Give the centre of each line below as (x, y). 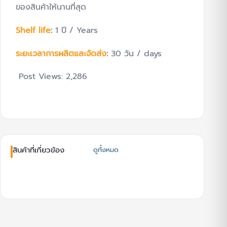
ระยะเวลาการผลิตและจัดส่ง (61, 53)
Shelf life (33, 30)
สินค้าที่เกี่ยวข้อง (39, 150)
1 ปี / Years (77, 30)
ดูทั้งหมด (106, 149)
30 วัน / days (136, 53)
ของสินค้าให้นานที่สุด (51, 7)
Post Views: (41, 77)
